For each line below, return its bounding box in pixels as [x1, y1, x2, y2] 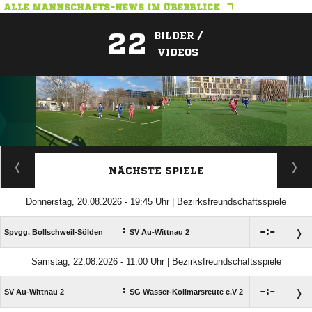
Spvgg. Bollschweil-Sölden [4, 228, 103, 237]
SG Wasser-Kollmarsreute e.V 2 [130, 288, 243, 297]
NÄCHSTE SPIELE [108, 166, 204, 176]
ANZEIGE [140, 149, 172, 157]
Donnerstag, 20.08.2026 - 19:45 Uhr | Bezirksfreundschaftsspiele [26, 196, 286, 208]
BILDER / [153, 31, 203, 41]
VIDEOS [157, 47, 198, 58]
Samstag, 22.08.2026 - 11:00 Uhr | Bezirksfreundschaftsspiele [31, 256, 281, 267]
